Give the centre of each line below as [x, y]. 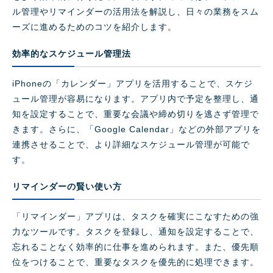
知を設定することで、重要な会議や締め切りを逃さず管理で [136, 114]
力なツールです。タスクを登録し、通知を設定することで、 [136, 232]
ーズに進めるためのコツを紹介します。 [94, 27]
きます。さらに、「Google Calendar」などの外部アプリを [136, 129]
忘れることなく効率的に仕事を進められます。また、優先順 [136, 247]
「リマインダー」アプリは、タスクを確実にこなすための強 [136, 217]
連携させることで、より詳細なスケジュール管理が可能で [131, 145]
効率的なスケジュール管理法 [72, 54]
